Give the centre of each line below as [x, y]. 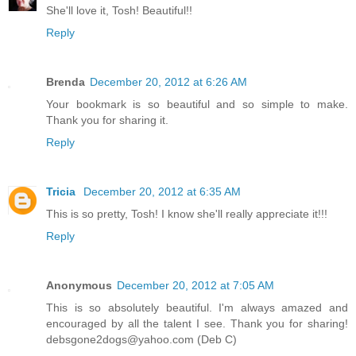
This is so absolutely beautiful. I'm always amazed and [197, 307]
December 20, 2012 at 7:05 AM [195, 285]
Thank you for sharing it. [107, 120]
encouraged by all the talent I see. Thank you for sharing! [197, 323]
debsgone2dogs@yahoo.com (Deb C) [141, 339]
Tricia [62, 191]
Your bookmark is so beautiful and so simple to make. [197, 104]
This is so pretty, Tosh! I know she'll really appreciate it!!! [187, 213]
